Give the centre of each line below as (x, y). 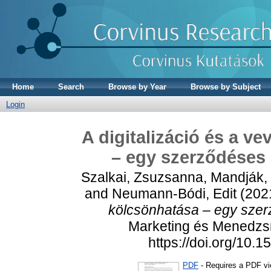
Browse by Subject (226, 87)
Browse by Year (137, 87)
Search (71, 87)
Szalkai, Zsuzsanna (142, 177)
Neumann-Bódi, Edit (174, 193)
